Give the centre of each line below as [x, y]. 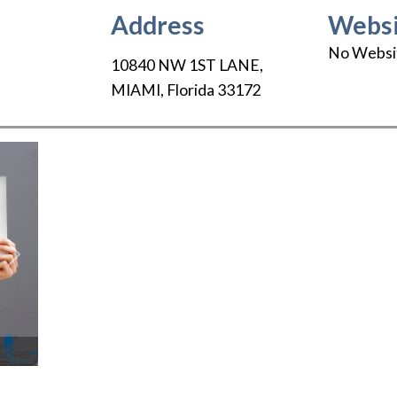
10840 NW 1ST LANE [185, 66]
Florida [190, 90]
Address [157, 25]
